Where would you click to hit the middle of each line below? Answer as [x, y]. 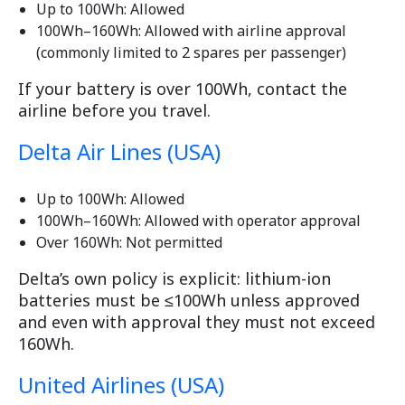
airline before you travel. [114, 111]
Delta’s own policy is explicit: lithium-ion [174, 279]
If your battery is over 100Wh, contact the [183, 89]
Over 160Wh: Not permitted [129, 243]
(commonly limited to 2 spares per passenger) [191, 53]
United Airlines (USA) [121, 385]
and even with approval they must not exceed [197, 322]
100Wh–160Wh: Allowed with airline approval [191, 31]
